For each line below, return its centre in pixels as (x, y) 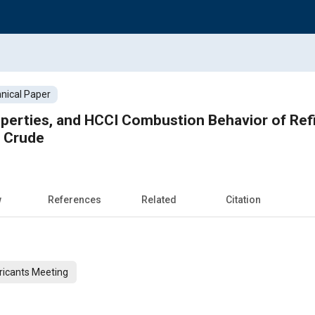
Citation (243, 199)
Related (159, 199)
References (75, 199)
